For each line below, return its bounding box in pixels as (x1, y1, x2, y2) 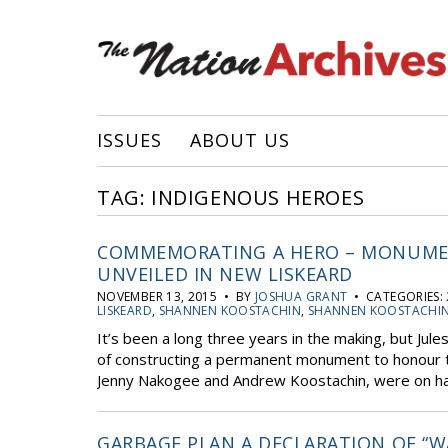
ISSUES (97, 128, 162, 152)
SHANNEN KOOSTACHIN (158, 302, 302, 319)
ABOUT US (190, 128, 290, 152)
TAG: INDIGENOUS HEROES (97, 184, 365, 211)
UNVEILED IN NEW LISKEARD (97, 262, 353, 286)
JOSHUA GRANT (255, 288, 348, 305)
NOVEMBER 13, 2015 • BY (97, 288, 255, 305)
